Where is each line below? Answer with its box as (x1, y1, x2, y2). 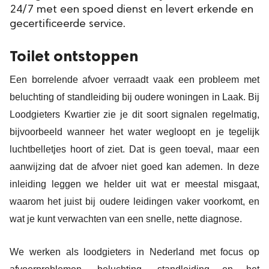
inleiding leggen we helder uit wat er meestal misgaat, (10, 179, 259, 190)
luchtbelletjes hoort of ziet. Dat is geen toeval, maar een (10, 144, 259, 155)
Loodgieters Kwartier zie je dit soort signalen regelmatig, (10, 109, 259, 120)
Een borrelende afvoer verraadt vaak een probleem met (10, 74, 259, 85)
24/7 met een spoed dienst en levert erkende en (10, 4, 253, 16)
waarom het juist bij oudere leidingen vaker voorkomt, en (10, 196, 259, 207)
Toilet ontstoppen (10, 47, 138, 66)
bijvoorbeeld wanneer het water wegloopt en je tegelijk (10, 127, 259, 138)
